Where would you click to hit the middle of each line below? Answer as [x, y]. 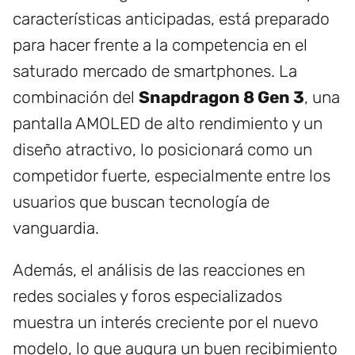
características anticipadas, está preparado [171, 19]
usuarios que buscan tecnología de [141, 202]
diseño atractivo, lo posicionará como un [162, 150]
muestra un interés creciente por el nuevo [166, 323]
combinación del [76, 97]
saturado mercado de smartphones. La [155, 71]
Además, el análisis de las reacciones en [159, 270]
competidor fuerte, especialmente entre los [172, 176]
